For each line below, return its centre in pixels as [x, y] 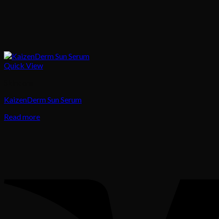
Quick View [23, 65]
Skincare [18, 82]
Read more [22, 116]
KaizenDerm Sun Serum [43, 99]
